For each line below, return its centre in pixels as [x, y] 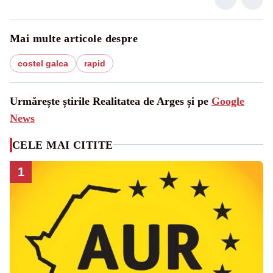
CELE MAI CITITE [63, 145]
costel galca [43, 63]
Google [228, 101]
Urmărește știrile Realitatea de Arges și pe [111, 101]
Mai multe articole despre [74, 38]
